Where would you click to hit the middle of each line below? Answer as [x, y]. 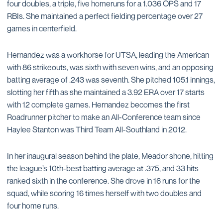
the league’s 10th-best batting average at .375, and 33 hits [103, 168]
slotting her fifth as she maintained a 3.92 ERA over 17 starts [106, 92]
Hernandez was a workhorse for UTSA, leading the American [108, 55]
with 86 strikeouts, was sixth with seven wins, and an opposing [110, 67]
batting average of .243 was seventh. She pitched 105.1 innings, [111, 80]
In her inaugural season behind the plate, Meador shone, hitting [110, 156]
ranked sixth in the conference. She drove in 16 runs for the [104, 181]
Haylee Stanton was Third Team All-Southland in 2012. [97, 129]
